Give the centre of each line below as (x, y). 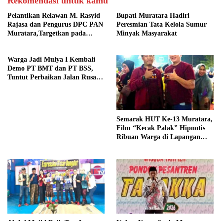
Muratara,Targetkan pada (47, 34)
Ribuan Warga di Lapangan (158, 137)
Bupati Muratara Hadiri (153, 16)
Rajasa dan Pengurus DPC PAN (55, 25)
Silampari (131, 146)
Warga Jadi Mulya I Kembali (51, 60)
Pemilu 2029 (26, 42)
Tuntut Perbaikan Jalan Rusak (54, 77)
